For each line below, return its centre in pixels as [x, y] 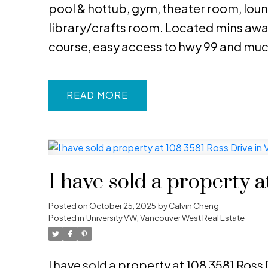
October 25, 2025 [122, 206]
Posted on [68, 206]
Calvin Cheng [194, 206]
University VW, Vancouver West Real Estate [165, 218]
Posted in [66, 218]
